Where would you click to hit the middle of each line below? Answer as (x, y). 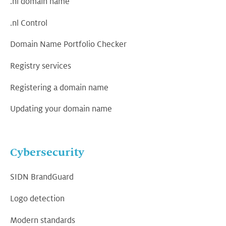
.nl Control (29, 23)
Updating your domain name (61, 109)
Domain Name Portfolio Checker (68, 45)
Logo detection (37, 199)
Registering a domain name (59, 88)
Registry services (41, 66)
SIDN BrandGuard (42, 177)
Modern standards (43, 220)
